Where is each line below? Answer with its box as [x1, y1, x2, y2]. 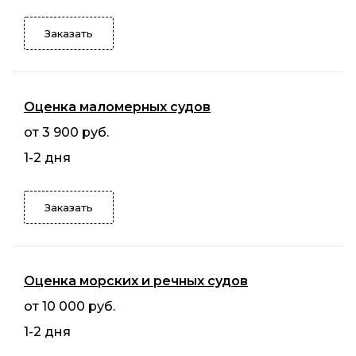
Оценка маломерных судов [24, 99, 211, 115]
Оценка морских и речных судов [24, 273, 248, 289]
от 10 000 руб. [24, 299, 115, 315]
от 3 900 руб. [24, 125, 109, 141]
